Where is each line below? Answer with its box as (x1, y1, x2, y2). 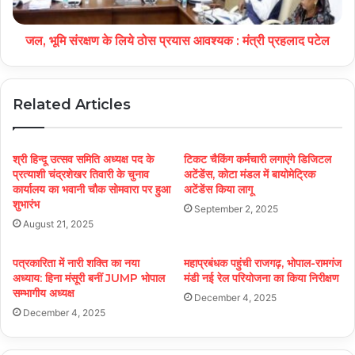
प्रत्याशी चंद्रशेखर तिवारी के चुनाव (13, 167, 149, 182)
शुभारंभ (13, 197, 40, 212)
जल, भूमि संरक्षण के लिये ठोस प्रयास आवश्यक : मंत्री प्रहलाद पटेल (25, 33, 330, 49)
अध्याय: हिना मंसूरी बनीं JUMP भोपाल (13, 271, 165, 286)
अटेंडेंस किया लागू (184, 182, 253, 197)
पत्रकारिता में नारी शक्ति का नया (13, 256, 139, 271)
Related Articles (13, 96, 131, 114)
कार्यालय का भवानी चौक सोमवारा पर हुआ (13, 182, 170, 197)
